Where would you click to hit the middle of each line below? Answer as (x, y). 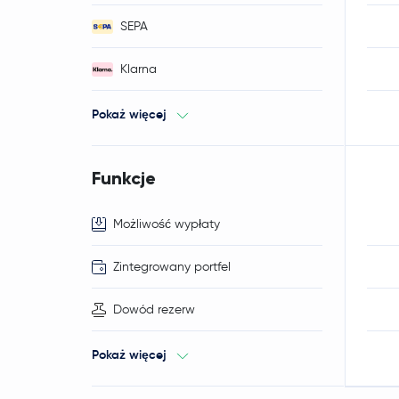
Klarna (138, 69)
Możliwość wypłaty (167, 224)
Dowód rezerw (154, 309)
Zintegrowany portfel (172, 267)
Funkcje (124, 178)
